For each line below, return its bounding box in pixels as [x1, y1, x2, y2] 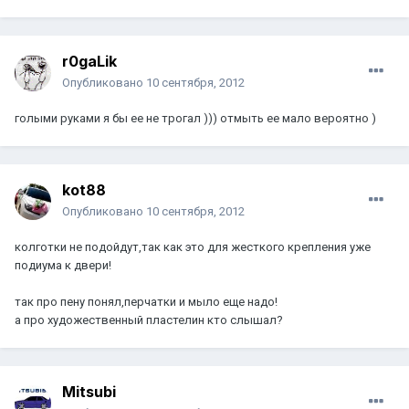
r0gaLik [62, 52, 117, 71]
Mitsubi [62, 383, 116, 402]
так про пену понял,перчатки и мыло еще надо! [15, 295, 278, 309]
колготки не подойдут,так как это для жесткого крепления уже [15, 240, 371, 255]
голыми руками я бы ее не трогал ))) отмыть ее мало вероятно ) [15, 111, 376, 126]
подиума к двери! [15, 258, 111, 273]
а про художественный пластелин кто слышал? [15, 313, 283, 328]
